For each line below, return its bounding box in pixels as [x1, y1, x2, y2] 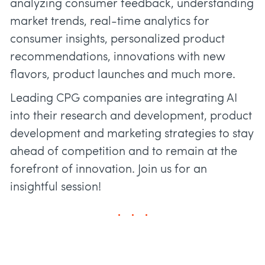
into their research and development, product [10, 111, 252, 123]
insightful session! [10, 182, 101, 194]
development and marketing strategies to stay [10, 128, 254, 141]
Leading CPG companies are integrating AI [10, 93, 237, 105]
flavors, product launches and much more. [10, 69, 235, 82]
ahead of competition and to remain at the [10, 146, 237, 159]
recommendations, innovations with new [10, 51, 225, 64]
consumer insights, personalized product [10, 34, 225, 46]
